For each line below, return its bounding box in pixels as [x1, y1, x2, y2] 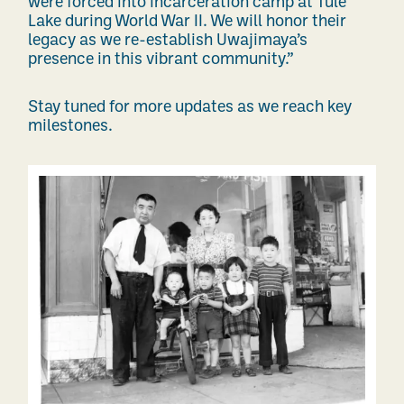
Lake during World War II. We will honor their [28, 14, 346, 31]
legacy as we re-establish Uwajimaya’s [28, 32, 308, 50]
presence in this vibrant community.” [28, 51, 294, 69]
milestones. [28, 118, 113, 135]
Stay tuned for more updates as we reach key [28, 99, 352, 116]
